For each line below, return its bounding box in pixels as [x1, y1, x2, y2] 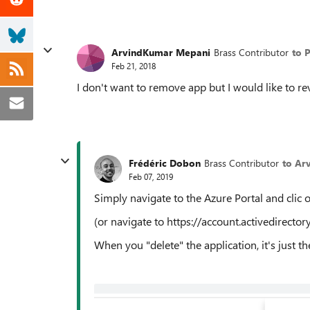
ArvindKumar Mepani [111, 45, 210, 59]
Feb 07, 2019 [129, 170, 173, 182]
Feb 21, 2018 [111, 60, 156, 71]
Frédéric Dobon [129, 156, 201, 170]
